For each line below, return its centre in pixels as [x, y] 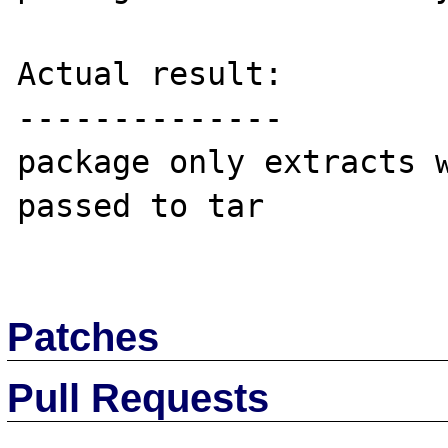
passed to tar [141, 205]
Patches [83, 336]
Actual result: [150, 73]
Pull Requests [138, 397]
